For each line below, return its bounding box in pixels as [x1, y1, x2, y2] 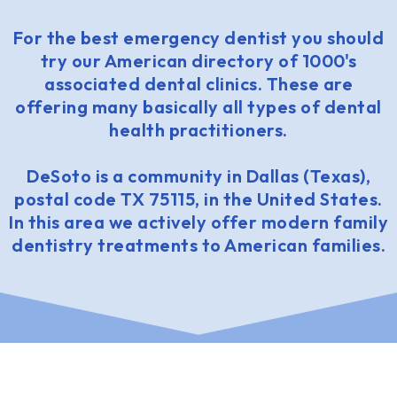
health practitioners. [109, 118, 288, 141]
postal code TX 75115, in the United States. [14, 187, 383, 210]
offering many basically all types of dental [15, 95, 382, 118]
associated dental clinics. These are [44, 72, 353, 95]
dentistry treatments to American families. [12, 233, 385, 256]
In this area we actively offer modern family [9, 210, 388, 233]
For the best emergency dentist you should [12, 26, 385, 49]
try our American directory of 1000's [40, 49, 357, 72]
